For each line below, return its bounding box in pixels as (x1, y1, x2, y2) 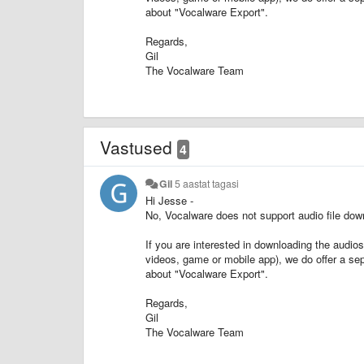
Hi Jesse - (145, 192, 197, 208)
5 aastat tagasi (175, 175, 240, 191)
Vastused (100, 134, 177, 159)
